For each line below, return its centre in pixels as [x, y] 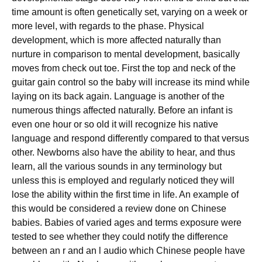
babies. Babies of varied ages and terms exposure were [127, 223]
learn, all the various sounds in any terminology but [117, 166]
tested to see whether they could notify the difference [120, 237]
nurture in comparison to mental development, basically [126, 54]
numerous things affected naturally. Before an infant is [122, 110]
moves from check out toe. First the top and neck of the [124, 68]
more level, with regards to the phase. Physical [108, 26]
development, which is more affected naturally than [116, 40]
